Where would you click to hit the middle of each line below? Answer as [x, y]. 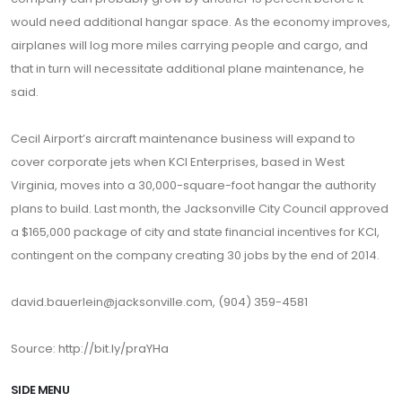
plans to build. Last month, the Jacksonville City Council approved [200, 209]
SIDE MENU [40, 390]
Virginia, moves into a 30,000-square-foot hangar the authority [193, 185]
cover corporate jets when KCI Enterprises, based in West [178, 162]
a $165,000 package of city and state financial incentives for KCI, [195, 232]
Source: [35, 349]
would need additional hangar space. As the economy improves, [201, 22]
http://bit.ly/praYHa [114, 349]
